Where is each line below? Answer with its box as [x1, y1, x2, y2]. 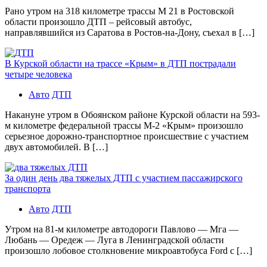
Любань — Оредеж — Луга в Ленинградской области [5, 234, 224, 245]
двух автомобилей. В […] [5, 141, 108, 152]
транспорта [5, 183, 51, 194]
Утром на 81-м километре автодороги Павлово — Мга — [5, 223, 238, 234]
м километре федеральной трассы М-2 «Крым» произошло [5, 120, 243, 131]
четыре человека [5, 69, 72, 79]
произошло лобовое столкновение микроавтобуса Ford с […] [5, 245, 252, 256]
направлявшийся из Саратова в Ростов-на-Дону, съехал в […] [5, 27, 254, 38]
